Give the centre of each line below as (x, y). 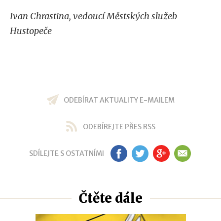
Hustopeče (31, 31)
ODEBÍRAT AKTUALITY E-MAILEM (119, 100)
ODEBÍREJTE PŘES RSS (119, 127)
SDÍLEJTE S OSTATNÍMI (66, 153)
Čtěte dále (110, 198)
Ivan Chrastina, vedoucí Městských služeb (93, 16)
